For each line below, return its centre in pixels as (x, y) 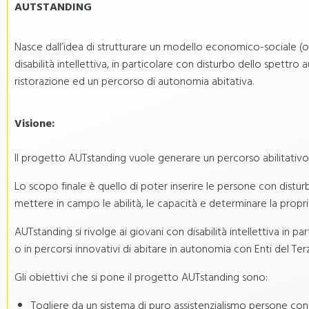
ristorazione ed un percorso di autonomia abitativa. (134, 80)
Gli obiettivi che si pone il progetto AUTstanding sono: (141, 276)
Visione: (34, 122)
